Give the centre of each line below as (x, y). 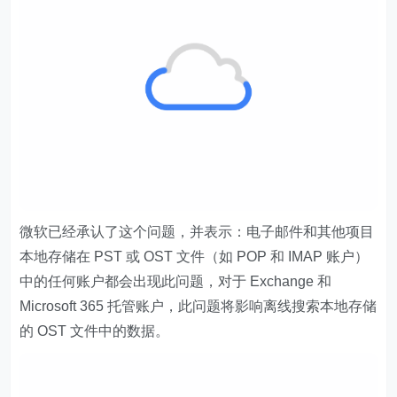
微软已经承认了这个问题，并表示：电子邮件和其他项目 (197, 231)
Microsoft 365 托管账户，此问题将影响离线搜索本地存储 (198, 306)
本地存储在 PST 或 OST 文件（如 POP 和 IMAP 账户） (195, 256)
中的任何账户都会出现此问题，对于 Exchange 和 (176, 281)
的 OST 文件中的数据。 (95, 331)
